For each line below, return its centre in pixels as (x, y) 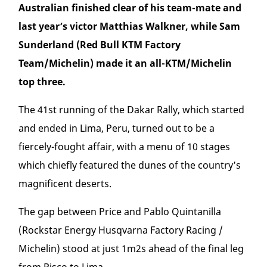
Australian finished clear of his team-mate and (130, 8)
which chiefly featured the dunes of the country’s (130, 165)
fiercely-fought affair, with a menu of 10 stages (124, 147)
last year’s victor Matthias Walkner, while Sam (129, 27)
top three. (44, 82)
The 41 (33, 110)
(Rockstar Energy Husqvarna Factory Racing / (121, 230)
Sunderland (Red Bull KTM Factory (100, 45)
